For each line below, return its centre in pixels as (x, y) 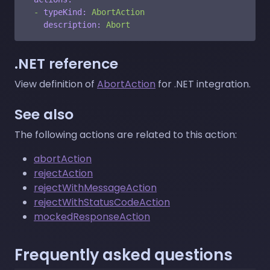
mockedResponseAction (92, 216)
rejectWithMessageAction (95, 187)
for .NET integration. (203, 84)
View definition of (56, 84)
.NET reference (66, 63)
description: (72, 24)
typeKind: (65, 12)
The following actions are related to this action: (126, 134)
